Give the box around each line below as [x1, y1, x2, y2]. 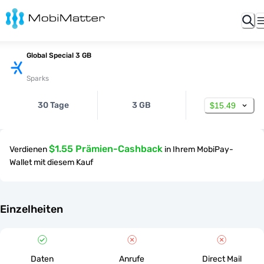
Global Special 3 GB [27, 51, 91, 60]
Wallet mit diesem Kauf [9, 157, 93, 167]
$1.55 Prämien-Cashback [49, 143, 163, 154]
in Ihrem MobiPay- [164, 144, 233, 154]
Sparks [27, 74, 49, 82]
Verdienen [9, 144, 47, 154]
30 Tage [38, 100, 70, 110]
